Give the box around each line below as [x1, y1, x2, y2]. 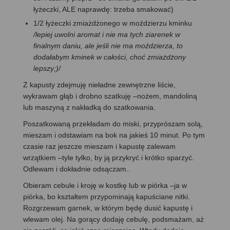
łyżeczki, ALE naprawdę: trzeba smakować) [33, 5, 174, 13]
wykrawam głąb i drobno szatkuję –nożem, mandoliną [23, 91, 197, 100]
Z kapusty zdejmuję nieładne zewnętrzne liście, [23, 80, 176, 89]
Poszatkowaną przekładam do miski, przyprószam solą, [23, 119, 203, 128]
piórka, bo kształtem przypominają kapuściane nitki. [23, 192, 190, 201]
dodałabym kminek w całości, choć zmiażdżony [33, 52, 186, 61]
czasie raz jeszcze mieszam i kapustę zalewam [23, 142, 176, 150]
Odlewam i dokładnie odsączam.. [23, 164, 130, 173]
